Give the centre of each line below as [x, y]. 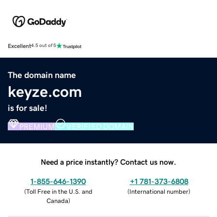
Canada [57, 201]
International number [159, 191]
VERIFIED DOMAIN [100, 126]
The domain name [42, 75]
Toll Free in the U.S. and [59, 191]
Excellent [19, 46]
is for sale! [28, 108]
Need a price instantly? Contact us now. [108, 162]
